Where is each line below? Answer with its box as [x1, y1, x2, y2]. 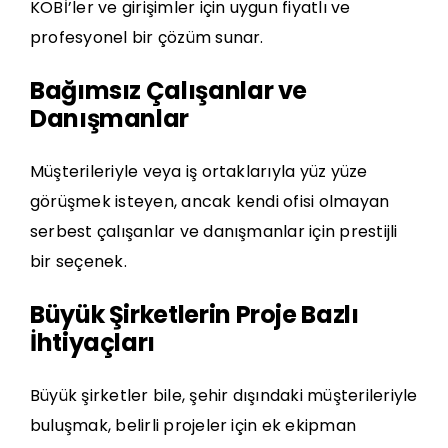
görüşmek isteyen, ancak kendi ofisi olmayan [30, 190, 390, 214]
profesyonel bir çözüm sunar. [30, 26, 264, 50]
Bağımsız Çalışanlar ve [30, 74, 308, 108]
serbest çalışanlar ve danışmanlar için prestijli [30, 220, 398, 244]
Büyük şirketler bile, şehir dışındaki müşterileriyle [30, 384, 418, 408]
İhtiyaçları [30, 326, 156, 360]
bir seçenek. [30, 250, 127, 274]
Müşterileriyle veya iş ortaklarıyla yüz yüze [30, 160, 368, 184]
